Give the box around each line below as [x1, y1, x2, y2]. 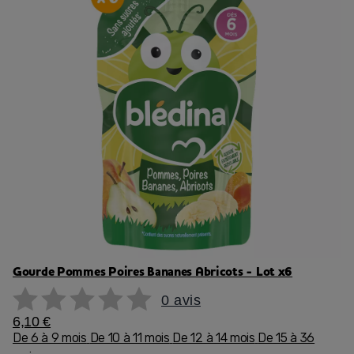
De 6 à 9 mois [13, 330, 87, 345]
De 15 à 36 [258, 330, 315, 345]
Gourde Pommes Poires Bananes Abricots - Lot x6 [13, 263, 293, 281]
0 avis [161, 292, 201, 308]
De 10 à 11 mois [89, 330, 170, 345]
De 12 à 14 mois [172, 330, 255, 345]
